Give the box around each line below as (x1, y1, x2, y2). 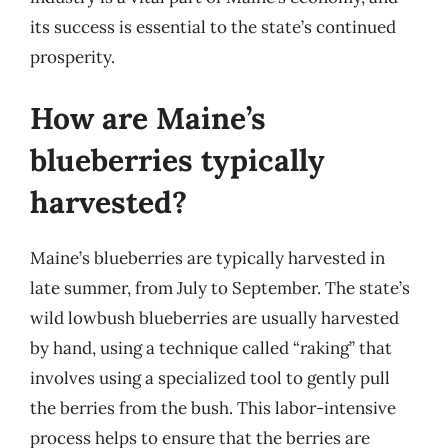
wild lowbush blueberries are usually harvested (30, 307, 399, 329)
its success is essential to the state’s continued (30, 15, 396, 38)
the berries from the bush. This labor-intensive (30, 397, 396, 419)
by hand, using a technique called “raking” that (30, 337, 392, 359)
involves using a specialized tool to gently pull (30, 367, 390, 389)
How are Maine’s (30, 99, 266, 137)
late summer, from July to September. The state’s (30, 277, 410, 299)
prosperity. (30, 45, 115, 68)
